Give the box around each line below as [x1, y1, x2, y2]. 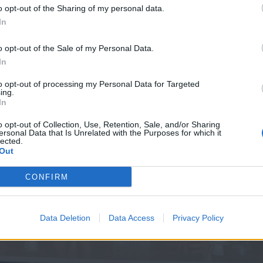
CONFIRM [25, 172, 69, 181]
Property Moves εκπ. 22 [119, 33, 231, 48]
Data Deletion [39, 213, 90, 222]
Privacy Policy [172, 213, 224, 222]
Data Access [108, 213, 154, 222]
